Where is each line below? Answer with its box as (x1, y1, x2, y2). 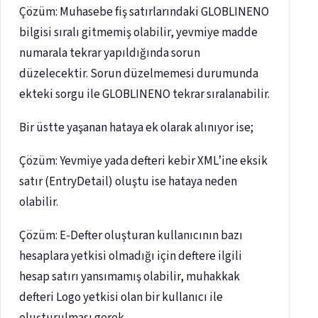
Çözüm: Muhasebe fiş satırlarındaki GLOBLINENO (19, 4, 269, 21)
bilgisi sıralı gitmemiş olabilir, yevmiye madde (19, 24, 258, 42)
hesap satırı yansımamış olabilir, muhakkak (19, 268, 240, 286)
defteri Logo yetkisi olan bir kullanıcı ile (19, 289, 223, 307)
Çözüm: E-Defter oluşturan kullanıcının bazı (19, 227, 243, 245)
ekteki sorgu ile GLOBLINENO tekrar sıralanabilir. (19, 86, 270, 104)
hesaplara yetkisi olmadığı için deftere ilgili (19, 248, 242, 265)
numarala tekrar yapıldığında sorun (19, 45, 200, 62)
